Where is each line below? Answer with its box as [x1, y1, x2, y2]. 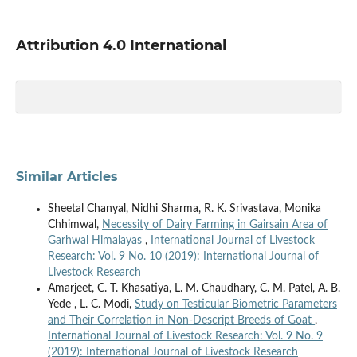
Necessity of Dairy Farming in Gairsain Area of [101, 218, 328, 230]
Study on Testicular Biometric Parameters [134, 298, 337, 310]
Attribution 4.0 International [15, 36, 226, 54]
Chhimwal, [47, 218, 102, 230]
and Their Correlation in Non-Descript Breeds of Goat [47, 314, 315, 326]
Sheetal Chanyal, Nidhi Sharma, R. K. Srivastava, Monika [47, 202, 321, 214]
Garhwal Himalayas [47, 234, 145, 246]
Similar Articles [15, 168, 118, 184]
